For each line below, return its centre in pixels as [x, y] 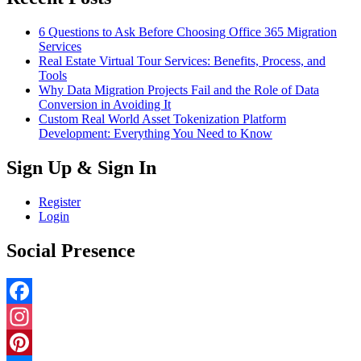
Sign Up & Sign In [81, 167]
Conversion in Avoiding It [105, 104]
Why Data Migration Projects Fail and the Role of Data [179, 89]
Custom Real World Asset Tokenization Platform [162, 118]
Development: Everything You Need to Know [156, 133]
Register [60, 201]
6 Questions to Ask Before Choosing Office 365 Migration [188, 31]
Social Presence [71, 250]
